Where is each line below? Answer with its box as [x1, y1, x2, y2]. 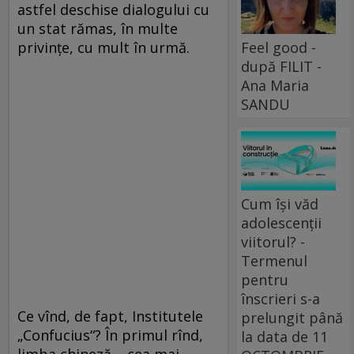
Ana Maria [241, 75, 310, 95]
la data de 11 [241, 326, 329, 346]
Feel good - [241, 37, 317, 57]
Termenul [241, 250, 308, 270]
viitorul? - [241, 232, 306, 251]
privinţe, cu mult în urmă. [17, 37, 190, 57]
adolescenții [241, 213, 322, 232]
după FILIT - [241, 56, 322, 76]
